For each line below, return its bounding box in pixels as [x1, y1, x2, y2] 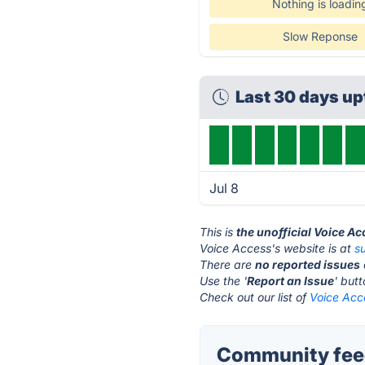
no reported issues [255, 257, 361, 271]
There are [200, 257, 256, 271]
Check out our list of [200, 290, 310, 304]
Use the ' [200, 274, 248, 288]
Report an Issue [247, 274, 335, 288]
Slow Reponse [282, 29, 358, 43]
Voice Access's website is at [200, 241, 355, 255]
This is [200, 225, 237, 239]
